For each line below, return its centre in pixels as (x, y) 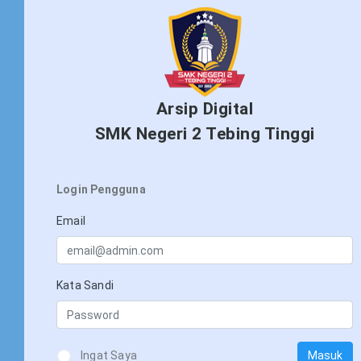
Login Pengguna (101, 189)
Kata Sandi (85, 285)
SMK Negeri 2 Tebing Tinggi (205, 134)
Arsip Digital (205, 109)
